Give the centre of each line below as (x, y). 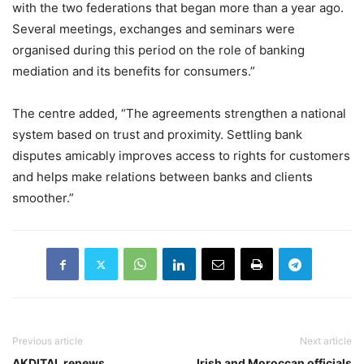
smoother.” (43, 198)
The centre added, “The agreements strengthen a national (179, 114)
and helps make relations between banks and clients (162, 177)
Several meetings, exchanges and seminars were (154, 29)
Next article (326, 341)
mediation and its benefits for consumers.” (134, 71)
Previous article (48, 341)
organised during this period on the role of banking (158, 50)
